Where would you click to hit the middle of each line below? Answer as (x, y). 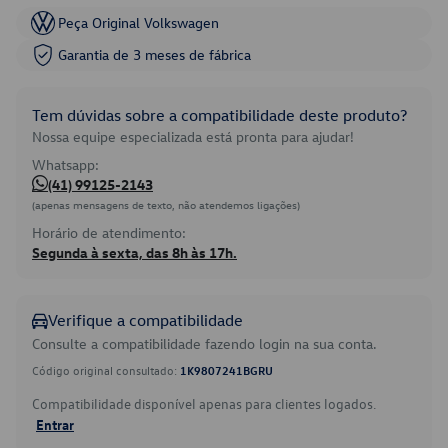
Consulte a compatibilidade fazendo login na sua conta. (204, 343)
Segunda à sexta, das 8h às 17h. (134, 252)
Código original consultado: (106, 370)
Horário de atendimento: (109, 232)
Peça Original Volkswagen (138, 22)
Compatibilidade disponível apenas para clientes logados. (204, 403)
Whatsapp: (65, 164)
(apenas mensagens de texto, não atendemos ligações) (166, 204)
